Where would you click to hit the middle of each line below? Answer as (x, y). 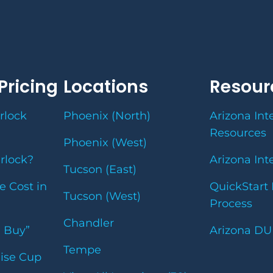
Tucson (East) (100, 169)
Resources (238, 133)
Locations (106, 86)
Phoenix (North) (107, 115)
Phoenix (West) (105, 142)
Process (231, 203)
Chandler (89, 223)
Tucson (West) (102, 196)
